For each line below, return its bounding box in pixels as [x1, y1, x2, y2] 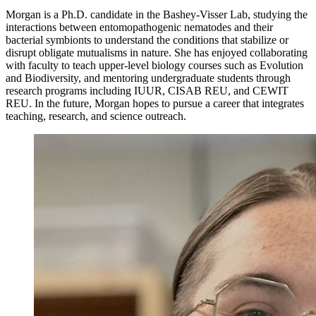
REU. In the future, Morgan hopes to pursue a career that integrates [6, 97, 304, 110]
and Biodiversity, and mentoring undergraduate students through [6, 72, 291, 85]
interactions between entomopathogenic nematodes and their [6, 21, 273, 34]
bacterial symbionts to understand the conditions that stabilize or [6, 34, 288, 47]
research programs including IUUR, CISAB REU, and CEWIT [6, 85, 288, 97]
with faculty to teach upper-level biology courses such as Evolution [6, 59, 303, 72]
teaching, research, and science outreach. [6, 110, 186, 123]
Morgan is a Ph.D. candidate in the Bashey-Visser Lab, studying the [6, 8, 308, 21]
